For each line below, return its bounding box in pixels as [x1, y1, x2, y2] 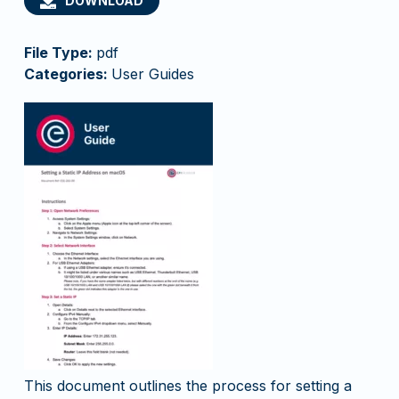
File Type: [23, 44, 96, 61]
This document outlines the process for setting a [23, 377, 352, 395]
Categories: [23, 65, 111, 83]
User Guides [110, 65, 194, 83]
